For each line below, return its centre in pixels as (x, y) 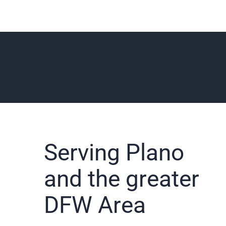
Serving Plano (114, 153)
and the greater (122, 179)
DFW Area (95, 205)
